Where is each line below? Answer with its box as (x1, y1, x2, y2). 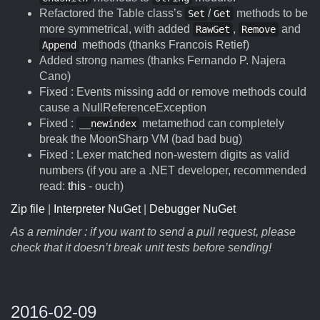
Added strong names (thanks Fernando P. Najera (39, 54, 286, 66)
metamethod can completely (139, 117, 284, 129)
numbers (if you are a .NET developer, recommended (39, 164, 306, 176)
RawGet (196, 24, 230, 35)
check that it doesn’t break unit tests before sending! (11, 241, 271, 254)
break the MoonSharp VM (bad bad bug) (39, 133, 242, 145)
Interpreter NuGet (54, 203, 141, 215)
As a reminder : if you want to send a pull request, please (11, 226, 296, 238)
